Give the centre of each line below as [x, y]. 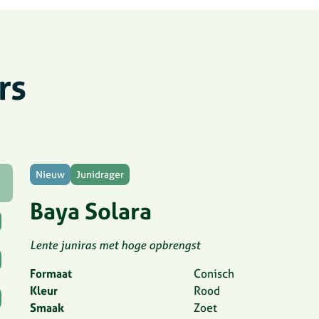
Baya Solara [91, 211]
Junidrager [100, 174]
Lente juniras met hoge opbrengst [115, 245]
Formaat [51, 273]
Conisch [214, 273]
